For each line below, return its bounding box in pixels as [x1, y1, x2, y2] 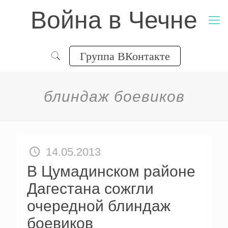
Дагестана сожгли [27, 180, 154, 197]
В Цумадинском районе [27, 163, 195, 180]
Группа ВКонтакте [79, 48, 170, 63]
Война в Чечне [31, 7, 197, 34]
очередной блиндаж [27, 197, 170, 214]
